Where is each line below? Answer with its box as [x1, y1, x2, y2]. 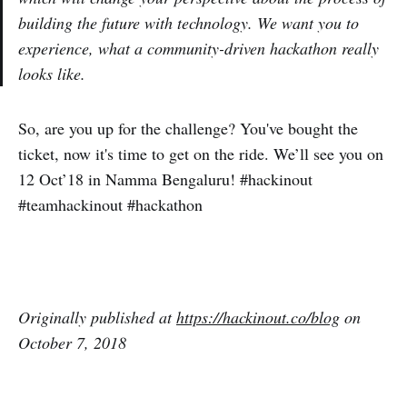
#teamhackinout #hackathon [18, 194, 203, 216]
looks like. [18, 63, 85, 85]
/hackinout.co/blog [218, 306, 340, 329]
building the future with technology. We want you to [18, 12, 359, 35]
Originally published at [18, 306, 176, 329]
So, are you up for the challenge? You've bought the [18, 117, 358, 140]
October [18, 332, 72, 354]
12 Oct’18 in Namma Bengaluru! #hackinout [18, 168, 313, 191]
